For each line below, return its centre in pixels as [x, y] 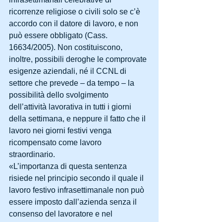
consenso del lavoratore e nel [62, 214]
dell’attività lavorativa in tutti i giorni [71, 107]
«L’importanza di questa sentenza [69, 166]
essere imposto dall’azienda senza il [74, 202]
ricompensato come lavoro [56, 142]
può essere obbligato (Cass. [59, 35]
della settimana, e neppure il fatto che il [78, 119]
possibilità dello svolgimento [60, 95]
